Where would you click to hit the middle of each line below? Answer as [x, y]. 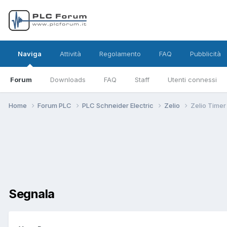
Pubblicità [205, 54]
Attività [70, 54]
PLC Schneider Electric [119, 105]
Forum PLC [55, 105]
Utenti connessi [192, 80]
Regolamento [120, 54]
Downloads [68, 80]
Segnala [32, 194]
